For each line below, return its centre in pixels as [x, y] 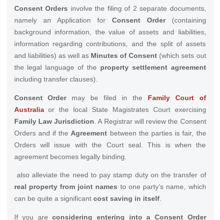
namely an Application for [63, 20]
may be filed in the [107, 97]
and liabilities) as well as [52, 56]
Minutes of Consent [124, 56]
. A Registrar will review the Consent [150, 121]
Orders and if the [42, 133]
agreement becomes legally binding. [71, 156]
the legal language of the [57, 68]
